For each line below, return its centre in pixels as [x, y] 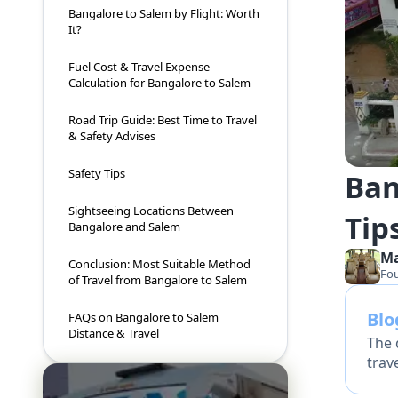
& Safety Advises [112, 136]
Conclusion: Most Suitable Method [159, 264]
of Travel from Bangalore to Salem [158, 280]
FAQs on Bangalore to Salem [143, 318]
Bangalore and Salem [124, 227]
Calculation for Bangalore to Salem [159, 83]
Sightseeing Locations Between [151, 211]
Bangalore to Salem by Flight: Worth [164, 14]
